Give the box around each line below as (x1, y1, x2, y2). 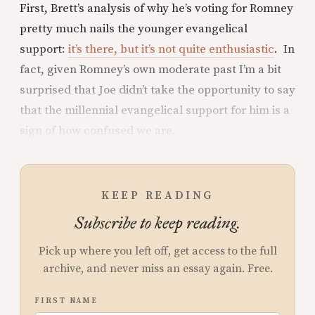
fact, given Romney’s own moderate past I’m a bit (20, 62, 281, 78)
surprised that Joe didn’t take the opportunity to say (20, 82, 295, 98)
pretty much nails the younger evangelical (20, 21, 247, 37)
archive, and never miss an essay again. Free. (42, 262, 273, 276)
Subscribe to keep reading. (75, 212, 240, 234)
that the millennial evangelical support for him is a (20, 103, 290, 119)
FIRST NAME (34, 296, 98, 307)
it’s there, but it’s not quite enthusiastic (68, 41, 274, 58)
